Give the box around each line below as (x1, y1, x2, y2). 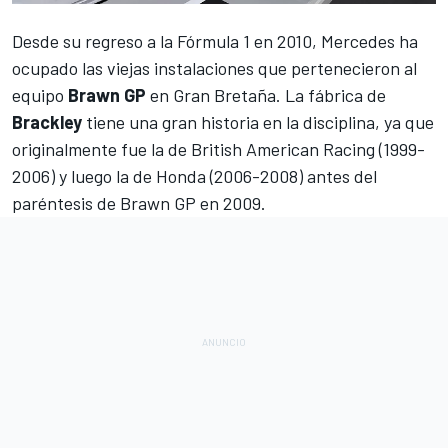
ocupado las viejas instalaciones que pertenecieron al (12, 56, 417, 79)
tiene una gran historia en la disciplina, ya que (82, 110, 434, 133)
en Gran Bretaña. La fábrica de (146, 83, 386, 106)
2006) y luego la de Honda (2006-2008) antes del (12, 164, 377, 187)
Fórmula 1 (177, 29, 250, 52)
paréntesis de (12, 191, 120, 214)
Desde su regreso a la (12, 29, 177, 52)
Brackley (12, 110, 82, 133)
